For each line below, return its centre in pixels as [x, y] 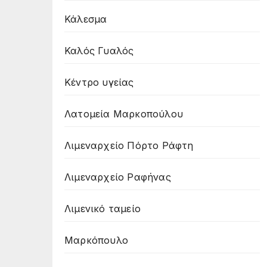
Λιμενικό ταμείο [103, 209]
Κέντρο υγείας [99, 82]
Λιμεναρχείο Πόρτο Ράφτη [129, 145]
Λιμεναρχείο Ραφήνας [118, 177]
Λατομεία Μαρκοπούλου [124, 114]
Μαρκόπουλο [96, 240]
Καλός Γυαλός [99, 51]
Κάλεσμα [86, 19]
